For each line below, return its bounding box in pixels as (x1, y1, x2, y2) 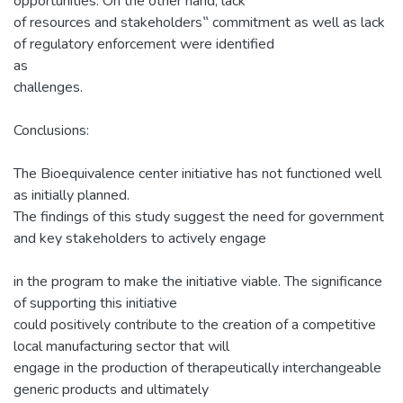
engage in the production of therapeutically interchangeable (13, 357, 381, 378)
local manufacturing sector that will (13, 336, 229, 356)
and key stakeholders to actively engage (13, 228, 266, 248)
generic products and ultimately (13, 379, 209, 399)
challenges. (13, 76, 83, 97)
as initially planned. (13, 184, 130, 205)
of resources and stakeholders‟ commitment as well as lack (13, 12, 385, 32)
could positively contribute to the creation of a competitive (13, 314, 376, 335)
